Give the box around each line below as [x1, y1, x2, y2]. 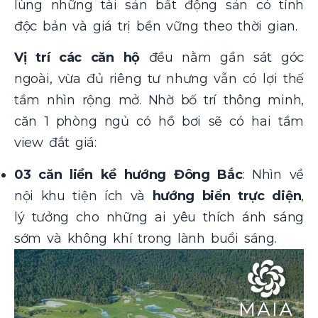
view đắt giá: [14, 135, 97, 151]
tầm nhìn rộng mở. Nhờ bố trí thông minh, [14, 92, 304, 109]
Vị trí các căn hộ [14, 50, 140, 66]
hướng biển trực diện [152, 187, 302, 204]
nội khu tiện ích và [14, 187, 153, 204]
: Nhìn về [242, 166, 304, 182]
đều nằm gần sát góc [139, 50, 305, 66]
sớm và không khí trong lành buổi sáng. [14, 230, 277, 246]
